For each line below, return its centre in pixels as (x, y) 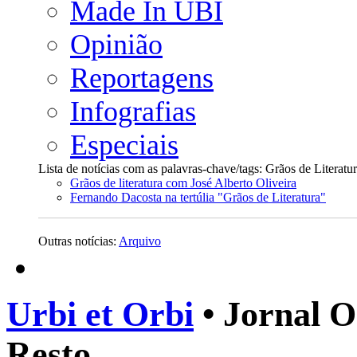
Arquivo (140, 241)
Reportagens (142, 78)
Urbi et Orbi (100, 314)
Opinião (116, 45)
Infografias (133, 112)
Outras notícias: (78, 241)
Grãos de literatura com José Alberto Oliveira (183, 183)
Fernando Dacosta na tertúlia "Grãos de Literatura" (198, 197)
